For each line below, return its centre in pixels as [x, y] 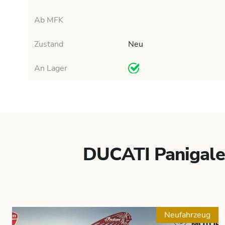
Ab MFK [49, 20]
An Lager [51, 68]
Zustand [49, 44]
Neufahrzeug [187, 215]
